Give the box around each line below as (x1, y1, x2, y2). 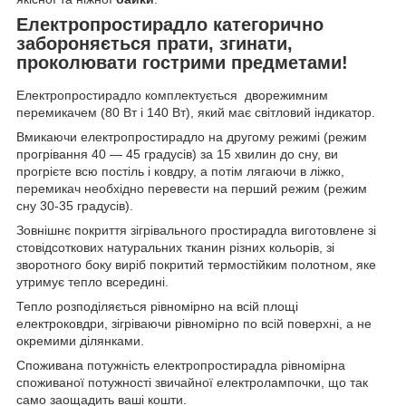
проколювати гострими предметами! (16, 53, 348, 73)
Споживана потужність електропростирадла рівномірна (16, 358, 345, 373)
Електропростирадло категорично (16, 14, 324, 35)
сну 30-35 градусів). (16, 198, 133, 214)
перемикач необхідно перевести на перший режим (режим (16, 181, 367, 197)
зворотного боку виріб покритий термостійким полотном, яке (16, 257, 376, 273)
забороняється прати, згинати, (16, 34, 293, 54)
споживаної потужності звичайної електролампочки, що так (16, 375, 368, 391)
